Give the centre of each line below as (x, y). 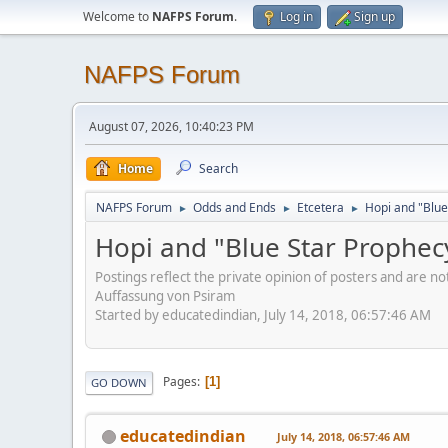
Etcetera (320, 207)
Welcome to (117, 16)
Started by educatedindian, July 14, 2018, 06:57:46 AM (263, 314)
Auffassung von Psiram (165, 295)
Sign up (374, 16)
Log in (296, 16)
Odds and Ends (234, 207)
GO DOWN (119, 382)
